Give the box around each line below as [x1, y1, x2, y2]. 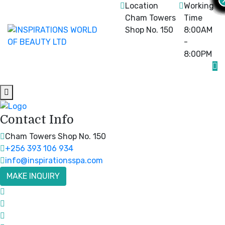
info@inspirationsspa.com [5, 155, 103, 165]
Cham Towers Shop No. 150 [5, 131, 106, 141]
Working [183, 1, 214, 11]
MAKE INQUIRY [7, 171, 60, 181]
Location [125, 1, 158, 11]
